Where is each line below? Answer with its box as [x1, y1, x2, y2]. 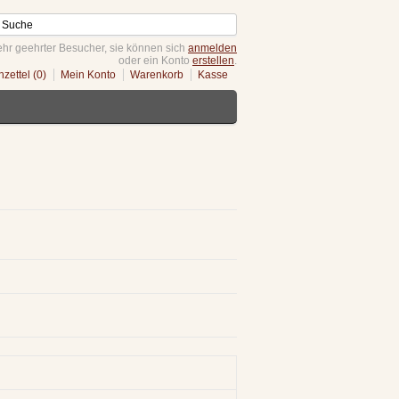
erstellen [192, 54, 234, 67]
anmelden [188, 42, 237, 54]
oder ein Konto [118, 54, 192, 67]
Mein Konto [61, 69, 116, 81]
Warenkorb [130, 69, 183, 81]
